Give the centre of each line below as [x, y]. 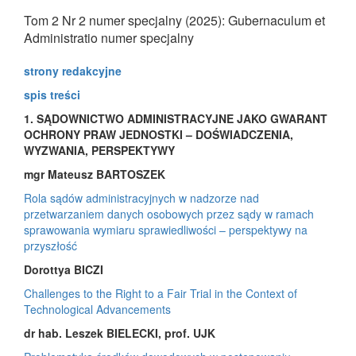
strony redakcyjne [73, 70]
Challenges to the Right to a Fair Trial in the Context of [161, 293]
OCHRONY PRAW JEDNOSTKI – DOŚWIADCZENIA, [159, 134]
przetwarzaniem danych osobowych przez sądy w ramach [169, 213]
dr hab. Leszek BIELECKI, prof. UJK [120, 333]
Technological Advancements [97, 309]
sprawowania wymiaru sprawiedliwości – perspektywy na [166, 229]
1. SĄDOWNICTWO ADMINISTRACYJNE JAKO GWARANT [176, 118]
